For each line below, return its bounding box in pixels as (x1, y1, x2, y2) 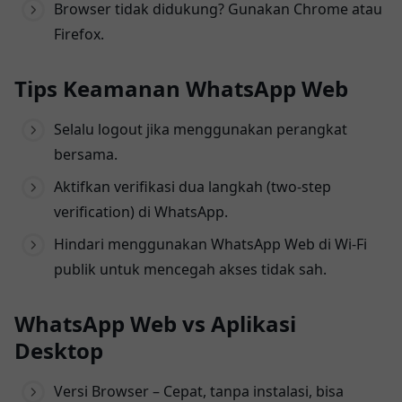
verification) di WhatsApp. (54, 201, 228, 222)
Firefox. (54, 23, 104, 44)
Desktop (14, 335, 103, 365)
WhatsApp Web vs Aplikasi (14, 308, 296, 338)
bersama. (54, 144, 118, 164)
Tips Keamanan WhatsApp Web (14, 73, 348, 103)
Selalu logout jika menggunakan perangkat (54, 118, 347, 139)
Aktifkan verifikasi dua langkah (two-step (54, 176, 331, 197)
